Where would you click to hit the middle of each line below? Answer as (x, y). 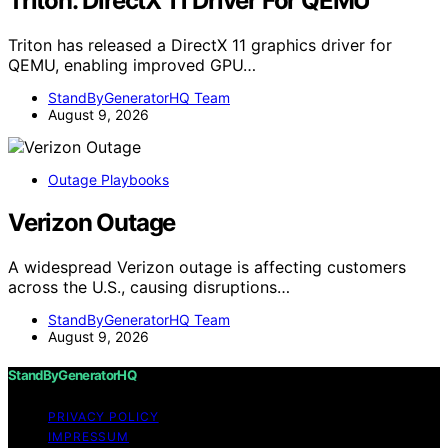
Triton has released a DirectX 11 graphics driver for (200, 44)
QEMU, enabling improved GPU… (132, 64)
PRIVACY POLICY (103, 416)
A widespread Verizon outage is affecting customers (207, 266)
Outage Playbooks (108, 179)
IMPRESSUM (89, 436)
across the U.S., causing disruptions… (149, 286)
